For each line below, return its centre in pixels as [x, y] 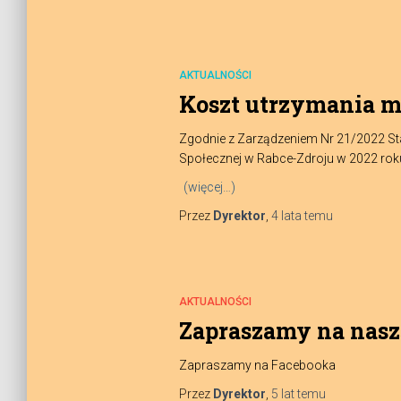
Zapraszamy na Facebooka [257, 365]
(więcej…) [209, 187]
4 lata [286, 216]
